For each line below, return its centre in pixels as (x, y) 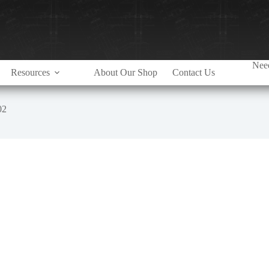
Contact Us (193, 72)
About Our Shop (125, 72)
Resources (30, 72)
